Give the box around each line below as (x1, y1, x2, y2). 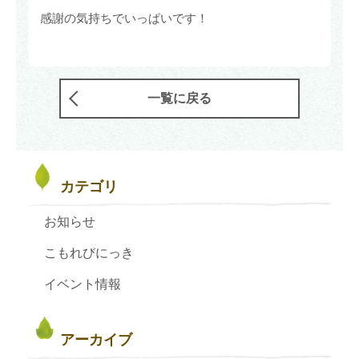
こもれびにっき (44, 246, 134, 260)
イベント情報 (44, 277, 121, 292)
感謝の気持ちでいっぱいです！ (40, 11, 208, 26)
